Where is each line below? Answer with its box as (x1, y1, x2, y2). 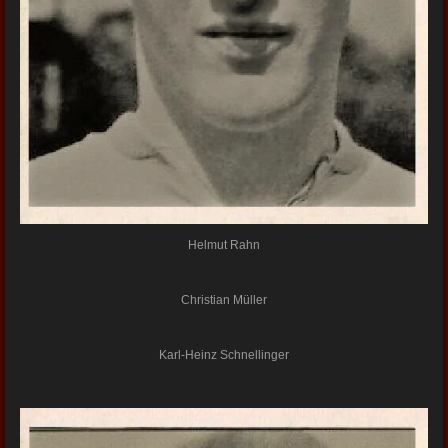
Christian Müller (181, 293, 267, 308)
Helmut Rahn (188, 238, 260, 253)
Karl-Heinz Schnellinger (159, 348, 289, 363)
